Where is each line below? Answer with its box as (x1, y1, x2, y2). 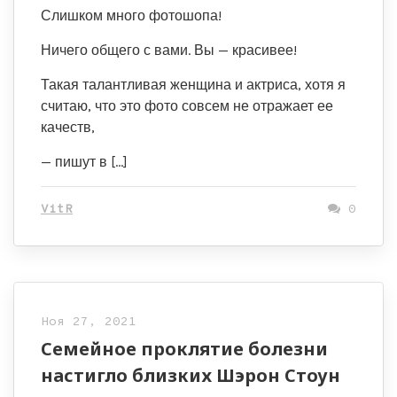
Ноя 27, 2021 (41, 315, 136, 330)
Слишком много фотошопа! (41, 7, 222, 24)
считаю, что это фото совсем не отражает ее (41, 97, 333, 114)
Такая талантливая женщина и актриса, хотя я (41, 76, 346, 93)
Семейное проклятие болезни (41, 337, 328, 361)
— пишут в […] (41, 153, 128, 170)
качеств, (41, 119, 95, 136)
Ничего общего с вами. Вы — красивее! (41, 42, 297, 58)
